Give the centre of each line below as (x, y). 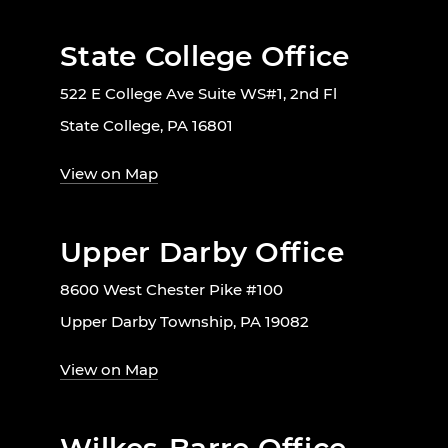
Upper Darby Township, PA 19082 (184, 322)
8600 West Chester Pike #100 (171, 290)
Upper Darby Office (202, 252)
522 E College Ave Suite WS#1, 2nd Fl (198, 94)
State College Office (205, 56)
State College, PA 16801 (146, 126)
